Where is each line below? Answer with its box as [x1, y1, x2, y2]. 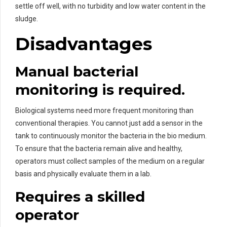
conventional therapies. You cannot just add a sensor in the [15, 119, 203, 128]
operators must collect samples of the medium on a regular [15, 157, 205, 166]
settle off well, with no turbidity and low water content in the [15, 2, 206, 11]
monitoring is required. [15, 81, 185, 99]
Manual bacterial [15, 63, 138, 81]
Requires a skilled [15, 188, 145, 206]
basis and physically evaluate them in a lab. [15, 170, 152, 178]
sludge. [15, 15, 38, 23]
